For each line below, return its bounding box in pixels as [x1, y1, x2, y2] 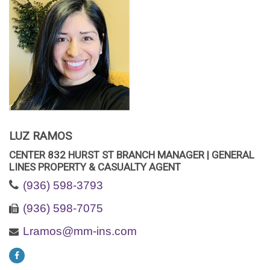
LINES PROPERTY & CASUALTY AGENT [9, 161, 181, 173]
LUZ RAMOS [9, 129, 72, 143]
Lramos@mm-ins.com [23, 225, 137, 237]
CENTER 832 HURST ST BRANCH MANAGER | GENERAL [9, 149, 254, 161]
